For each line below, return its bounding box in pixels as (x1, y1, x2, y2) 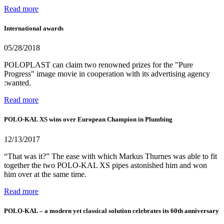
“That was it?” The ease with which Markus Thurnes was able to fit (4, 151, 217, 160)
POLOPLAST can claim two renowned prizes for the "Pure (4, 60, 193, 69)
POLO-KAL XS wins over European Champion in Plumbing (4, 115, 172, 123)
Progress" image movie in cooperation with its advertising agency (4, 69, 210, 78)
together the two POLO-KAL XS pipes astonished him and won (4, 160, 207, 169)
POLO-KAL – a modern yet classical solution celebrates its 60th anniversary (4, 206, 219, 214)
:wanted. (4, 78, 31, 87)
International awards (4, 24, 63, 32)
